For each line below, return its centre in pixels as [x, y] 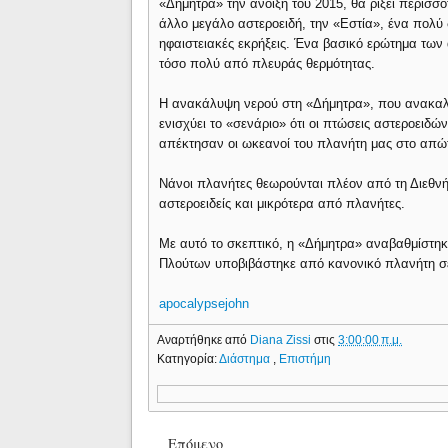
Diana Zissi [282, 339]
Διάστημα [246, 358]
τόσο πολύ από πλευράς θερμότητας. [267, 63]
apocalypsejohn [204, 303]
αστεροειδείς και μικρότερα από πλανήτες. [282, 203]
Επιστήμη [305, 358]
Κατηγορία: [188, 358]
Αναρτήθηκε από [204, 339]
